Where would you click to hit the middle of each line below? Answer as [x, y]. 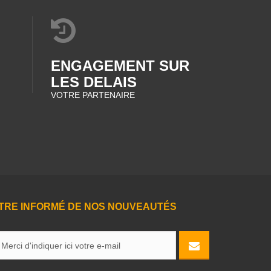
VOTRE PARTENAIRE [93, 95]
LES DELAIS [93, 82]
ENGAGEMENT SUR [120, 66]
